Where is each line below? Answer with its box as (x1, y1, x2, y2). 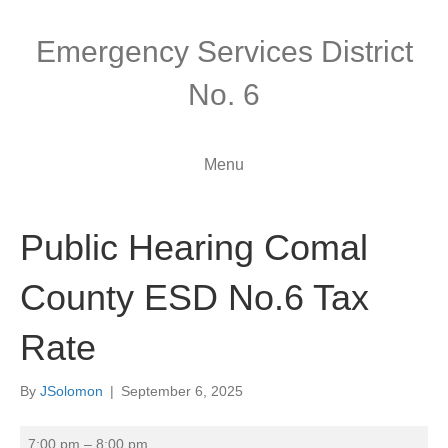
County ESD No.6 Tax (20, 277, 369, 318)
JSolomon (40, 383, 103, 399)
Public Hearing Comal (20, 227, 368, 268)
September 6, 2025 (121, 383, 243, 399)
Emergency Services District (35, 35, 413, 68)
